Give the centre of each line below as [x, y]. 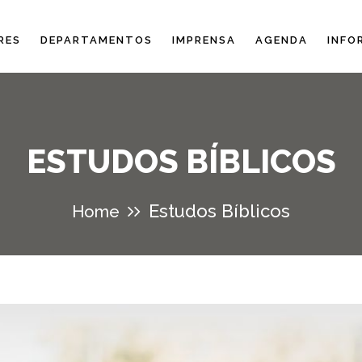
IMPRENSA [204, 40]
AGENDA [282, 40]
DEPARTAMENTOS [97, 40]
